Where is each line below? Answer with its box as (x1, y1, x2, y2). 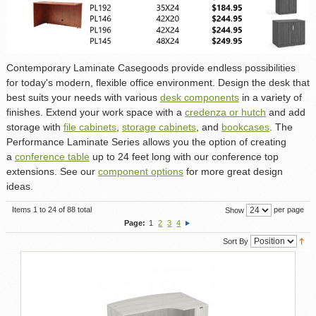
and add (265, 106, 305, 118)
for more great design (183, 165, 283, 177)
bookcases (221, 121, 269, 133)
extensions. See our (6, 165, 98, 177)
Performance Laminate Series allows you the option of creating (6, 135, 286, 147)
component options (97, 165, 183, 177)
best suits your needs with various (6, 91, 160, 103)
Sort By (223, 236, 249, 245)
